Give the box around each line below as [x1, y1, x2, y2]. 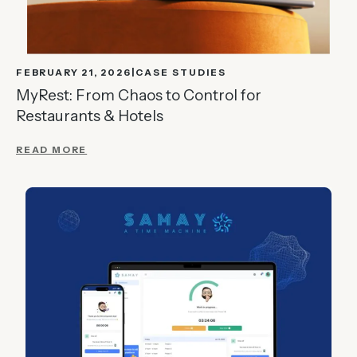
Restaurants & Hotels [16, 106, 163, 125]
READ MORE [16, 143, 88, 155]
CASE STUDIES [135, 66, 226, 78]
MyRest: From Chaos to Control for [16, 85, 261, 104]
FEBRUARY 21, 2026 [16, 66, 131, 78]
